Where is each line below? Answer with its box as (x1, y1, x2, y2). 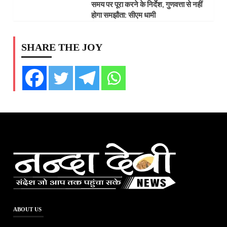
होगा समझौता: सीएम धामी (91, 10, 156, 20)
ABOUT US (13, 206, 42, 212)
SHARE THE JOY (21, 41, 103, 53)
